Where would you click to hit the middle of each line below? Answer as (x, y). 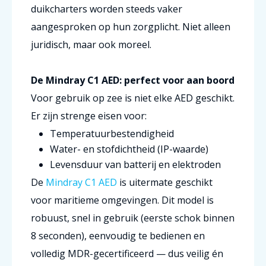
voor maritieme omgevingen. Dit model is (122, 200)
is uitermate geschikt (165, 182)
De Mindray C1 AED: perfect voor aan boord (133, 80)
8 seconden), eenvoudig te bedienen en (118, 236)
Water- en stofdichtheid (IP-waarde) (129, 149)
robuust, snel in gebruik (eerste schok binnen (133, 218)
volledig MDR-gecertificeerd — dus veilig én (127, 254)
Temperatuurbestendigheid (112, 134)
